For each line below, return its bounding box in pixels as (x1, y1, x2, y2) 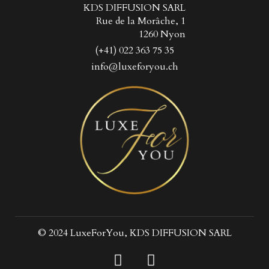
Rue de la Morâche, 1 (96, 14, 186, 28)
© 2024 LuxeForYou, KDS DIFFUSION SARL (37, 226, 232, 240)
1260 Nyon (139, 27, 186, 41)
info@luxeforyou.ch (91, 59, 178, 73)
